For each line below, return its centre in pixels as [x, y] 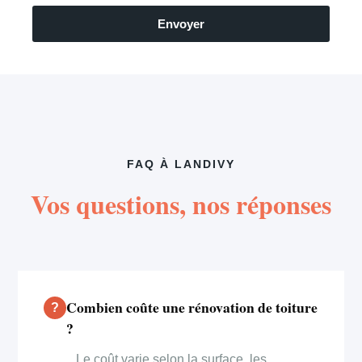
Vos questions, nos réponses [181, 204]
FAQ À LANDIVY [181, 164]
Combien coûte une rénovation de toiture [192, 307]
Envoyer [181, 23]
